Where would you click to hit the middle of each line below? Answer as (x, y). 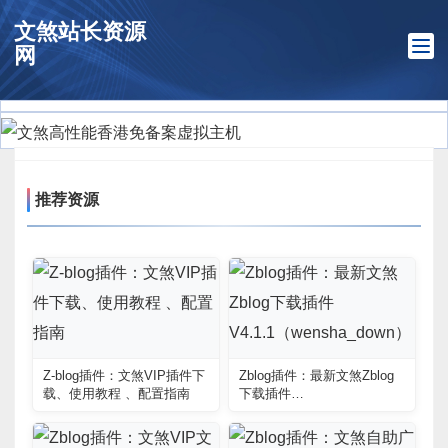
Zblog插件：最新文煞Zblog (316, 375)
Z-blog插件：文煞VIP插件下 (124, 375)
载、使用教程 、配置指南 (116, 393)
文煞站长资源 (80, 31)
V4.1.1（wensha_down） (311, 411)
